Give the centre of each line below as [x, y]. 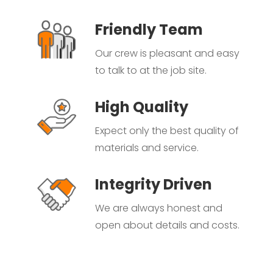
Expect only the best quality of [167, 131]
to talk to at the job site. [151, 71]
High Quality [141, 107]
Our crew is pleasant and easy [167, 54]
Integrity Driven [153, 185]
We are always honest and [158, 208]
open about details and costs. [167, 225]
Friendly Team [149, 30]
